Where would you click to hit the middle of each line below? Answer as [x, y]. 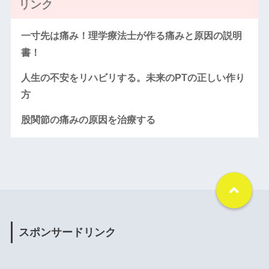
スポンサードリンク [67, 232]
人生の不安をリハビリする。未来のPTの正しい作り [133, 78]
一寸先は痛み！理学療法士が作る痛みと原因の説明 [131, 36]
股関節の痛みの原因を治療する [88, 120]
